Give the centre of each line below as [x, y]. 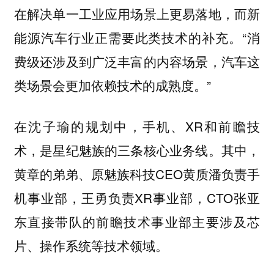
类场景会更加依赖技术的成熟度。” [112, 85]
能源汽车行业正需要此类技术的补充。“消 [137, 38]
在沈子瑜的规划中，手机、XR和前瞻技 [137, 126]
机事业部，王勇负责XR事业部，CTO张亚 [137, 197]
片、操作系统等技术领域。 [91, 245]
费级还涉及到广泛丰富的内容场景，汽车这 [137, 61]
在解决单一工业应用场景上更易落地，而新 [137, 14]
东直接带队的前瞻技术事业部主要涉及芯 [137, 221]
